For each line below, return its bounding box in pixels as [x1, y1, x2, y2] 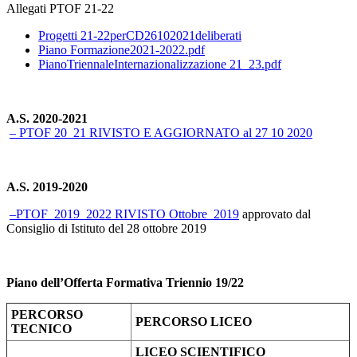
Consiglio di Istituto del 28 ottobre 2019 [6, 221, 210, 235]
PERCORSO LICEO [135, 314, 255, 328]
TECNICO [11, 321, 75, 335]
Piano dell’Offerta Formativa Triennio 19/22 [6, 275, 244, 289]
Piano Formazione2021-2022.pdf [38, 42, 205, 57]
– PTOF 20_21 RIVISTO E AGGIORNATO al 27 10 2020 [10, 125, 312, 139]
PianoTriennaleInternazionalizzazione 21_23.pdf [38, 57, 281, 71]
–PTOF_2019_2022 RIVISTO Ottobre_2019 [10, 206, 239, 221]
